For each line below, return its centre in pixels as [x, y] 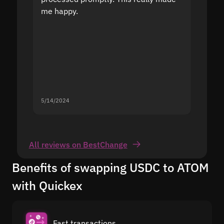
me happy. [59, 11]
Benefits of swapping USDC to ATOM [110, 167]
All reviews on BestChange [78, 144]
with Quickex [47, 185]
